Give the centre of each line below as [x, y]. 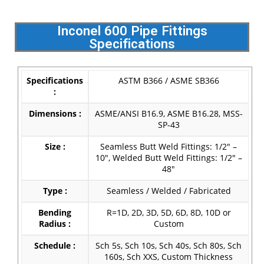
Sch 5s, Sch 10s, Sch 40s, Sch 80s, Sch [169, 245]
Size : [55, 146]
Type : [55, 191]
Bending [55, 212]
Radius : [55, 224]
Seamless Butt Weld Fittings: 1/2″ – [169, 146]
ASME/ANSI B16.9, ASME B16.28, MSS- [169, 113]
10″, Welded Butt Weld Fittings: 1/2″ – [169, 158]
